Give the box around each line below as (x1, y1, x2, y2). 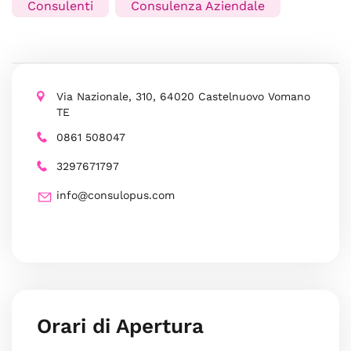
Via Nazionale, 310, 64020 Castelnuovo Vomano (56, 90, 310, 103)
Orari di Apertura (37, 314, 204, 338)
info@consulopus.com (56, 189, 175, 201)
